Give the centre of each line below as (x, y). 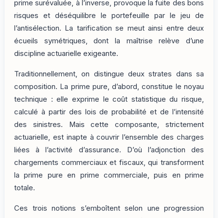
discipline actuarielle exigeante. (66, 53)
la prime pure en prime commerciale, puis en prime (109, 175)
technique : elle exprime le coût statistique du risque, (109, 100)
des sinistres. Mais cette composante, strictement (109, 125)
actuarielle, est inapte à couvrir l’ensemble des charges (109, 137)
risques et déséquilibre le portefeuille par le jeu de (109, 15)
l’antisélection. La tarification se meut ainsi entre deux (109, 28)
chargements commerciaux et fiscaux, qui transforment (109, 163)
